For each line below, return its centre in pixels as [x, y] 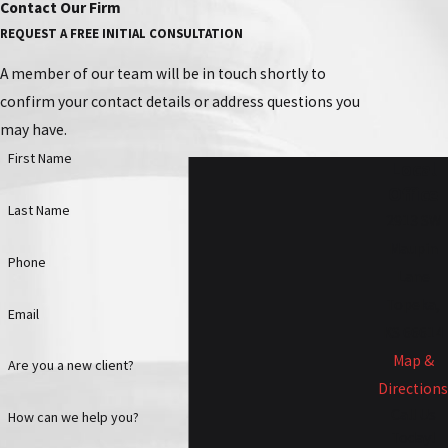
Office [413, 194]
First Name [39, 158]
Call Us [413, 415]
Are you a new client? [70, 365]
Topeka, [413, 305]
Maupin [413, 249]
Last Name [38, 210]
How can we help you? [73, 417]
